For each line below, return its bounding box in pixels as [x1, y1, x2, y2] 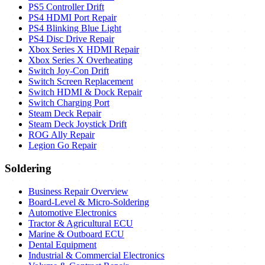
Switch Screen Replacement [28, 76, 133, 87]
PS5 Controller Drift [28, 2, 104, 12]
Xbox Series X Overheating [28, 55, 132, 66]
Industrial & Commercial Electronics [28, 250, 164, 260]
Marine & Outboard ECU [28, 228, 124, 239]
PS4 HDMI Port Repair [28, 12, 117, 23]
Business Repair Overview [28, 186, 128, 196]
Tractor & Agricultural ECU [28, 218, 133, 228]
